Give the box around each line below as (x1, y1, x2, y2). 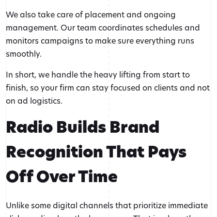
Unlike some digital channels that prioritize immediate (6, 200, 208, 211)
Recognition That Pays (6, 141, 186, 163)
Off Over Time (6, 166, 118, 188)
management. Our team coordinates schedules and (6, 22, 200, 33)
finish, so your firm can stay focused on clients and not (6, 82, 210, 93)
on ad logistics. (6, 95, 62, 106)
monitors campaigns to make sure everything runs (6, 35, 194, 46)
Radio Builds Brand (6, 116, 159, 139)
